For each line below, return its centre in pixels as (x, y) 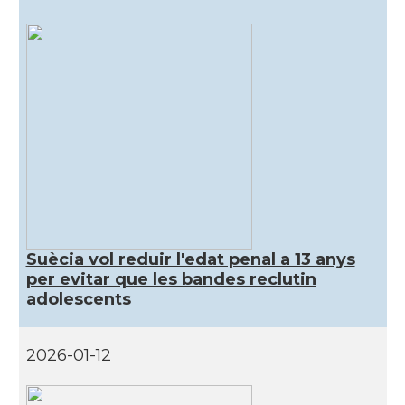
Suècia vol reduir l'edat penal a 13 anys (190, 259)
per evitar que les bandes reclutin (171, 279)
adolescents (78, 299)
